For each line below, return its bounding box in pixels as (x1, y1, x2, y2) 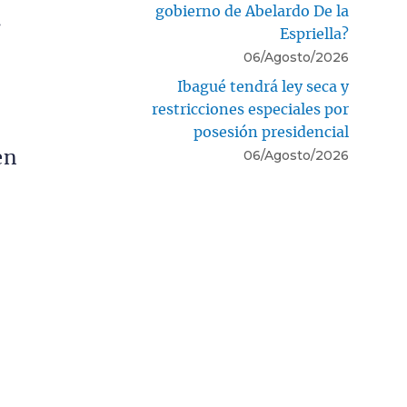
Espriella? (280, 27, 349, 43)
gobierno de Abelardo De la (155, 5, 349, 20)
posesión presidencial (194, 125, 349, 141)
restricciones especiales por (152, 103, 349, 118)
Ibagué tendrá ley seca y (177, 80, 349, 95)
